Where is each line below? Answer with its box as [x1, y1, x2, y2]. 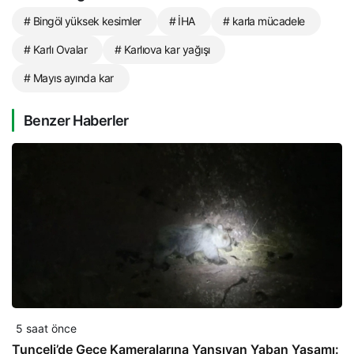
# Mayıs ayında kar [24, 70, 114, 85]
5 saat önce [16, 321, 77, 335]
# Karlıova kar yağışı [115, 42, 210, 56]
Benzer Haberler [24, 111, 129, 129]
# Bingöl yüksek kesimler [24, 13, 141, 28]
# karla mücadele [222, 13, 305, 28]
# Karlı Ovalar [24, 42, 88, 56]
